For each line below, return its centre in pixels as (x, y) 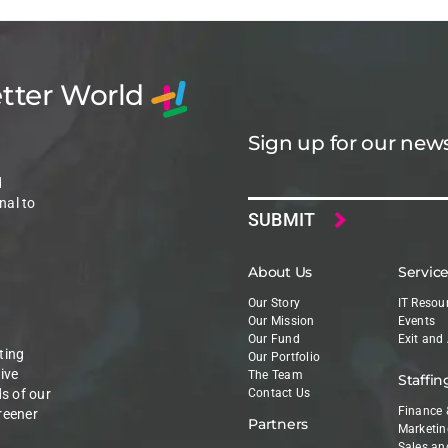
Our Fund (273, 339)
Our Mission (281, 321)
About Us (280, 272)
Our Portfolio (284, 357)
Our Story (274, 303)
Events (416, 321)
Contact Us (279, 393)
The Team (275, 375)
